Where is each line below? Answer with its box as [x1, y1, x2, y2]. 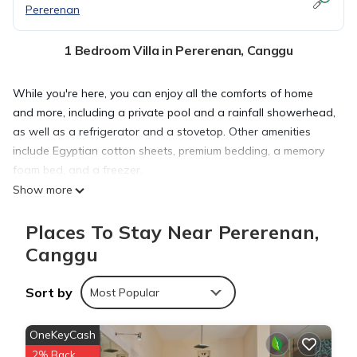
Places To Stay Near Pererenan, [25, 220, 319, 244]
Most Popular [90, 285, 159, 300]
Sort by [25, 284, 73, 300]
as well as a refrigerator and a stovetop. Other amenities [13, 124, 311, 139]
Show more [13, 182, 73, 197]
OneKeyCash [29, 328, 96, 342]
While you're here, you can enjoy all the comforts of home [13, 86, 313, 100]
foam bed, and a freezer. [13, 163, 143, 177]
